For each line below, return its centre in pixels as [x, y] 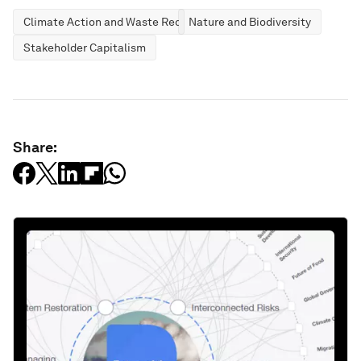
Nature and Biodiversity [250, 22]
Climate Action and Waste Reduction [119, 22]
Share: [35, 147]
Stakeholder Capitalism [85, 48]
